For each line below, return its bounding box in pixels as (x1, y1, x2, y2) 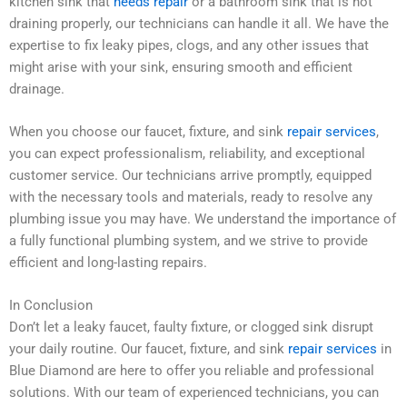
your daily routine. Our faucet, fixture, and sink (9, 341, 288, 358)
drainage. (9, 80, 65, 97)
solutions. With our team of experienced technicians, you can (9, 384, 379, 402)
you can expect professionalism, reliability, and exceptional (9, 144, 365, 162)
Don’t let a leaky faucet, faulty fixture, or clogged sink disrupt (9, 319, 373, 336)
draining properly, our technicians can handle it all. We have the (9, 15, 389, 32)
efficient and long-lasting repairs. (9, 253, 207, 271)
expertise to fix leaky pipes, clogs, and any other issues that (9, 36, 369, 54)
